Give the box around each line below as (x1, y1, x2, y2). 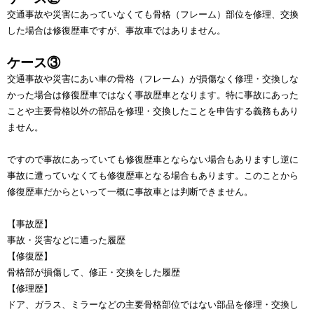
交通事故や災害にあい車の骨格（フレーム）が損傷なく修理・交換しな (7, 73, 299, 84)
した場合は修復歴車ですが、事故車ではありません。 (7, 25, 226, 36)
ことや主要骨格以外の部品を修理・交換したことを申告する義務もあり (7, 105, 299, 116)
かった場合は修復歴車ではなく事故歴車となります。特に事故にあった (7, 89, 299, 100)
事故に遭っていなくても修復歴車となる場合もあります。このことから (7, 170, 299, 181)
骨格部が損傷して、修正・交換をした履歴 (7, 266, 180, 278)
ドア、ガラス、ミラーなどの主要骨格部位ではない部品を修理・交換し (7, 299, 299, 310)
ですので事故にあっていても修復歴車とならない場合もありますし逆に (7, 153, 299, 165)
